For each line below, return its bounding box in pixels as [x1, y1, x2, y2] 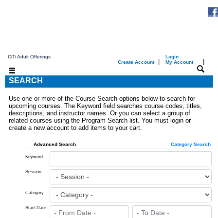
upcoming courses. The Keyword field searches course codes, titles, [9, 102, 202, 109]
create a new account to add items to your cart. [9, 124, 142, 131]
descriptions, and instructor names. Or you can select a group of [9, 109, 190, 117]
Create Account [118, 59, 154, 65]
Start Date [25, 205, 46, 210]
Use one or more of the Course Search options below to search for [9, 94, 195, 102]
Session [25, 169, 41, 174]
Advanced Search [33, 141, 76, 147]
